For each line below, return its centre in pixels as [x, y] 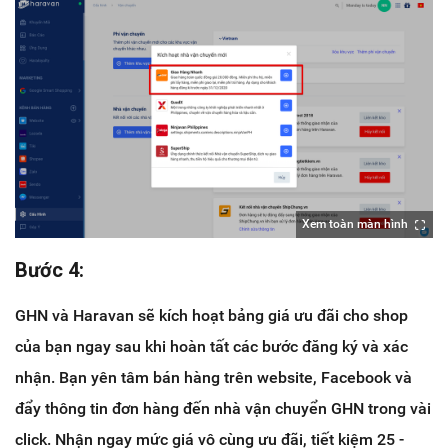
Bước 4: [49, 269]
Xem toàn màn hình [355, 223]
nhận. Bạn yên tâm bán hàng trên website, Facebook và [213, 377]
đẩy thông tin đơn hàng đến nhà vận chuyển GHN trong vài [223, 408]
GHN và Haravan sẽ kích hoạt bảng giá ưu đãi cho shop [211, 315]
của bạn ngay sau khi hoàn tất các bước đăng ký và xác [211, 346]
